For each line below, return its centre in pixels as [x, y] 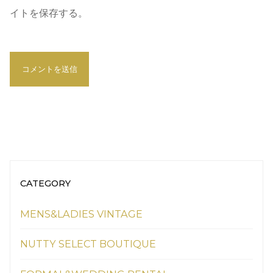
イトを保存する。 [49, 12]
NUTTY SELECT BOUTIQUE [88, 244]
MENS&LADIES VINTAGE [82, 214]
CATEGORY [46, 183]
